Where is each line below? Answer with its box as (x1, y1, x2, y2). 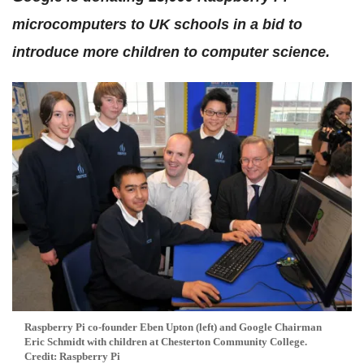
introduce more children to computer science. (12, 44, 330, 60)
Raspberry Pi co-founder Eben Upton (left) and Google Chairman (24, 320, 322, 333)
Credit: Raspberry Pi (24, 349, 120, 362)
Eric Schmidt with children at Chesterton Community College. (24, 335, 307, 348)
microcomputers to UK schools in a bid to (12, 16, 302, 32)
